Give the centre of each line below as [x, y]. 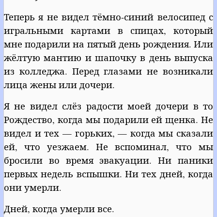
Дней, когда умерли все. [59, 208]
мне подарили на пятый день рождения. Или [108, 44]
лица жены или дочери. [59, 84]
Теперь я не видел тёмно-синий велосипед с [108, 16]
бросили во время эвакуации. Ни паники [108, 160]
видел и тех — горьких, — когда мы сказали [108, 133]
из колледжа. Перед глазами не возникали [108, 71]
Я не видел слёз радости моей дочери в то [108, 106]
